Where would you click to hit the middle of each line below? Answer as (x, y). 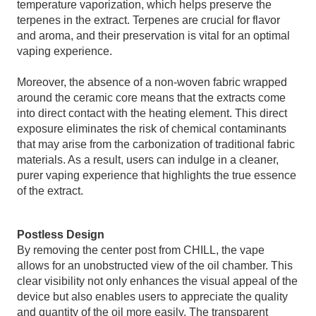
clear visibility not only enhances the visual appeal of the (158, 281)
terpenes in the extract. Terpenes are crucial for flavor (149, 20)
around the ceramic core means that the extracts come (152, 98)
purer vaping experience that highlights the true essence (157, 176)
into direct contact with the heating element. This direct (152, 114)
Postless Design (61, 235)
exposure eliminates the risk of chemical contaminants (152, 129)
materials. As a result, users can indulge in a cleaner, (148, 160)
